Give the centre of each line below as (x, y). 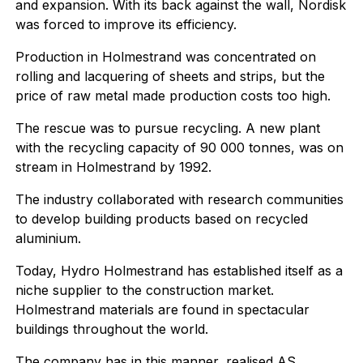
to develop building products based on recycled (161, 219)
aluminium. (48, 238)
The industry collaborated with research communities (179, 199)
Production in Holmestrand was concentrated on (165, 57)
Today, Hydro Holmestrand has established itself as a (179, 271)
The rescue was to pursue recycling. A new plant (167, 128)
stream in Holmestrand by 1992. (113, 167)
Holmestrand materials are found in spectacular (162, 310)
